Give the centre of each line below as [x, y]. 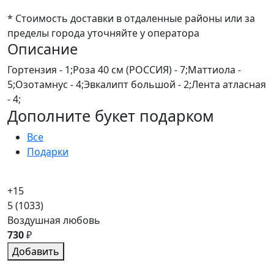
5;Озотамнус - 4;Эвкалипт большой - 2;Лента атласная [137, 84]
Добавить [36, 251]
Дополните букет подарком [111, 115]
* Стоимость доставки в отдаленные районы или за [131, 18]
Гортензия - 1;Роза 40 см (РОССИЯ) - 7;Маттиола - [124, 69]
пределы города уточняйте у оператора [103, 33]
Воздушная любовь [54, 220]
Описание [43, 49]
